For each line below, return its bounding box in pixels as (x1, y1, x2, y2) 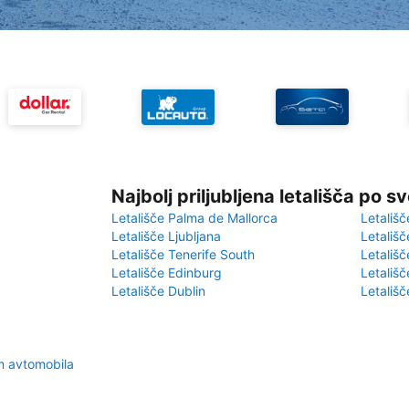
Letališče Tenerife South (111, 246, 255, 262)
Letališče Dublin (111, 283, 205, 299)
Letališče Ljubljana (111, 228, 221, 244)
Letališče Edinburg (111, 265, 222, 280)
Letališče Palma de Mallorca (111, 210, 278, 225)
